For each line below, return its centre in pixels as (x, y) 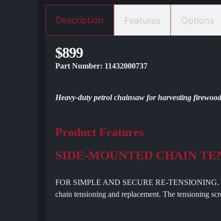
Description (80, 20)
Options (198, 20)
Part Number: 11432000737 (102, 66)
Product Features (100, 132)
